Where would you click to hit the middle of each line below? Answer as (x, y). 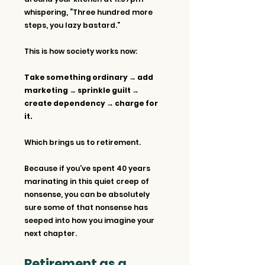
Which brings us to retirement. (83, 142)
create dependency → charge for (92, 103)
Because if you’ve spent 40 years (88, 168)
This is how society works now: (82, 51)
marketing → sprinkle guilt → (82, 90)
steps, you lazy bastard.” (72, 25)
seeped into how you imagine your (90, 220)
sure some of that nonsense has (87, 207)
